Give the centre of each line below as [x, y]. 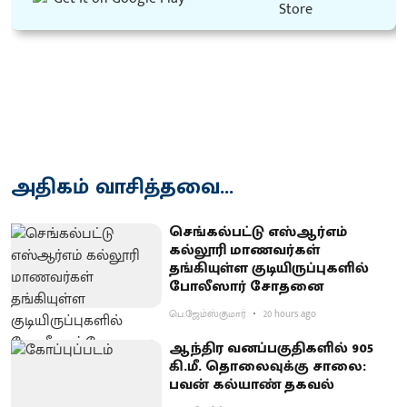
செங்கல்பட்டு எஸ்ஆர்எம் [258, 232]
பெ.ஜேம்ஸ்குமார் [208, 314]
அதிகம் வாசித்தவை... [122, 187]
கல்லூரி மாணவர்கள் [245, 250]
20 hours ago [290, 314]
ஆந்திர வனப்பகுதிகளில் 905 [272, 348]
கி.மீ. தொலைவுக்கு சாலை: [268, 366]
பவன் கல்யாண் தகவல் [252, 384]
